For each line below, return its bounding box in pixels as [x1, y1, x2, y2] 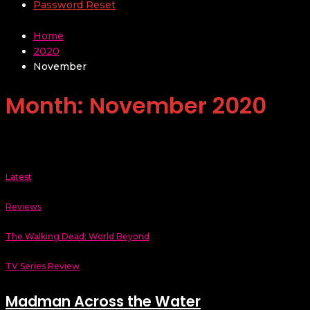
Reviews [6, 201, 42, 212]
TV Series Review [6, 260, 80, 271]
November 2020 [89, 89, 266, 121]
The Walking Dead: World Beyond [6, 230, 149, 241]
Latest [6, 172, 32, 183]
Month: [6, 89, 89, 121]
